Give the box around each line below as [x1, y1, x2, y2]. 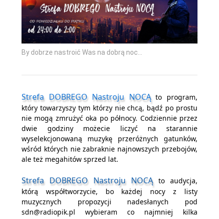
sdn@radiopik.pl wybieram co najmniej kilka [22, 207, 197, 217]
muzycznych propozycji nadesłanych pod [22, 197, 197, 207]
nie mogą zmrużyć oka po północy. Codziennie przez [22, 113, 197, 123]
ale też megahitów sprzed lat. [22, 154, 118, 164]
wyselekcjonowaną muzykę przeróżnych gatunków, [22, 134, 197, 144]
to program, [151, 92, 198, 102]
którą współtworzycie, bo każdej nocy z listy [22, 187, 197, 197]
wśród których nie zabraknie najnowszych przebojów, [22, 144, 197, 154]
